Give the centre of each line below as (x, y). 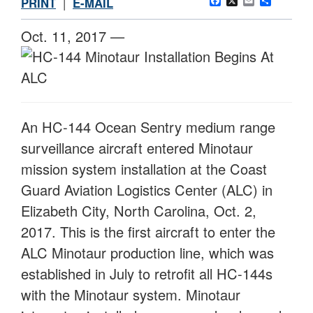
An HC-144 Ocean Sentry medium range (148, 127)
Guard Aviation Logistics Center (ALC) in (147, 190)
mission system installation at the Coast (144, 169)
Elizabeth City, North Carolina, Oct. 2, (139, 211)
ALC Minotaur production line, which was (147, 253)
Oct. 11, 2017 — (73, 36)
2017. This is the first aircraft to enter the (148, 232)
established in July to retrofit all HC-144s (147, 274)
